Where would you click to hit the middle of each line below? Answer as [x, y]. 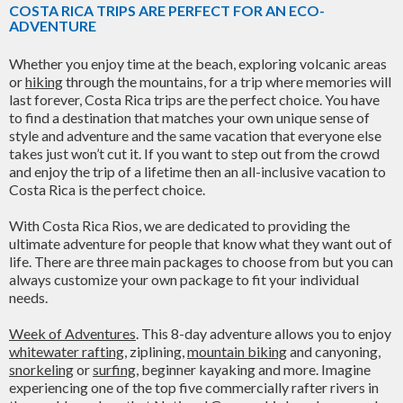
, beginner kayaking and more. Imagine [253, 369]
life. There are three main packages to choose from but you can [201, 261]
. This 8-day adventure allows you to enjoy [264, 333]
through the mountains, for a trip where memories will [227, 81]
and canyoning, [334, 351]
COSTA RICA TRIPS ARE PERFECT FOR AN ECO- [167, 10]
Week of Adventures [72, 333]
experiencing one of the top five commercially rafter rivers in [194, 387]
